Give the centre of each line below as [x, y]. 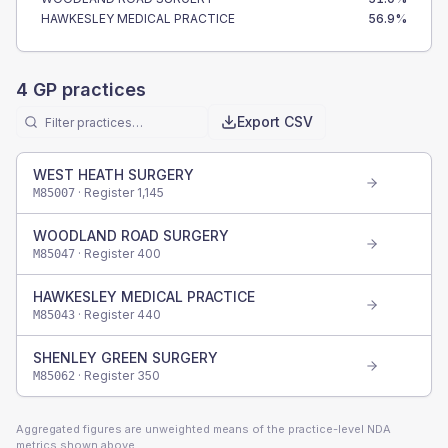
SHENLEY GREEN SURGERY [125, 357]
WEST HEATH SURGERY [113, 174]
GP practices [87, 89]
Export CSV [275, 121]
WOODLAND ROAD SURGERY [131, 235]
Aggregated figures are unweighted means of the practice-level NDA [203, 429]
